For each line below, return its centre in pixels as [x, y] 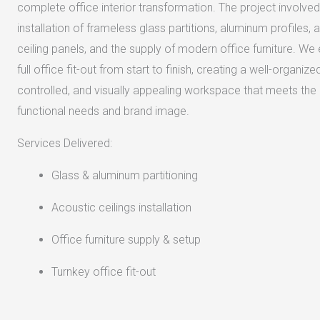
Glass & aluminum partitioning [124, 175]
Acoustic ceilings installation [121, 207]
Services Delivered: [64, 143]
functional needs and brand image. [103, 111]
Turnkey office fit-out [103, 271]
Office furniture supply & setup [126, 239]
